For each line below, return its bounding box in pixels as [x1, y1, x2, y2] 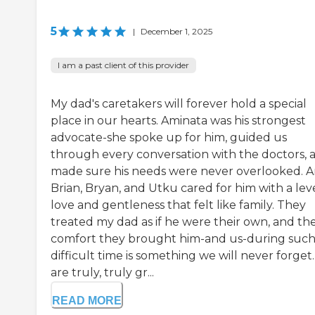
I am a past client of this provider [58, 60, 189, 71]
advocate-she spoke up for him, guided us [51, 131, 287, 145]
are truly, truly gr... [51, 266, 154, 280]
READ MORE [52, 295, 122, 307]
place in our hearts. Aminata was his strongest [51, 114, 306, 128]
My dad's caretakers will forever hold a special [51, 97, 307, 111]
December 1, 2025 [141, 26, 212, 37]
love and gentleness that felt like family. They [51, 198, 306, 212]
